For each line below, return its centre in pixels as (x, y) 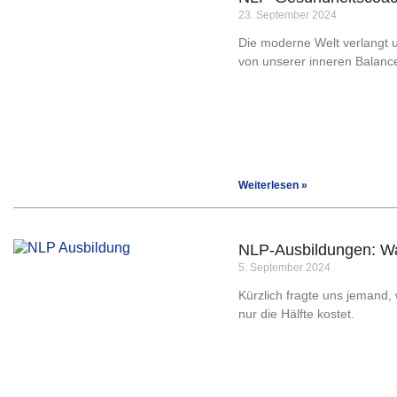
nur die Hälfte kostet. (296, 314)
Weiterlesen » (273, 185)
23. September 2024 (288, 15)
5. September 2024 (284, 268)
